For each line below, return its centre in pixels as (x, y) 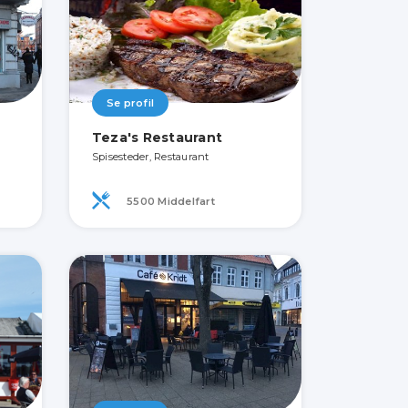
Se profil (130, 103)
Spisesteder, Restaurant (150, 157)
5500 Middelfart (169, 202)
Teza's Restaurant (157, 138)
